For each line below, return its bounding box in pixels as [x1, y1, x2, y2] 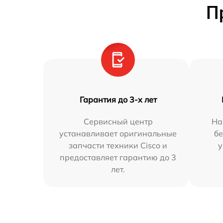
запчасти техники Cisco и [69, 140, 168, 150]
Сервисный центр [83, 116, 153, 126]
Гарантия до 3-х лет [79, 95, 157, 105]
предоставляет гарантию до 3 [60, 152, 177, 162]
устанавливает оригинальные [59, 128, 177, 138]
